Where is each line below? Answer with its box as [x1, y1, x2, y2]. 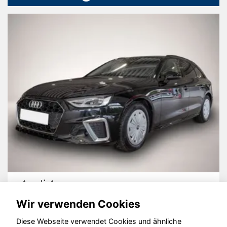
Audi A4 [20, 177, 63, 193]
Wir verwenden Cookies [16, 197, 140, 210]
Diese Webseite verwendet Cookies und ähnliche [16, 217, 181, 226]
